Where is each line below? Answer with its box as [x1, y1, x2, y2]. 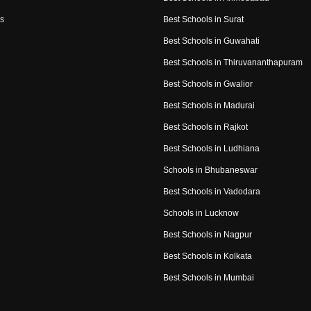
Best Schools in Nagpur [162, 230, 252, 240]
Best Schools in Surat [162, 15, 244, 25]
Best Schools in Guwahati [162, 36, 260, 47]
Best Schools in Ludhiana [162, 144, 260, 154]
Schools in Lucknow [162, 208, 239, 219]
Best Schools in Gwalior [162, 79, 253, 90]
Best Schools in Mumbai [162, 273, 254, 283]
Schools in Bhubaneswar [162, 165, 258, 176]
